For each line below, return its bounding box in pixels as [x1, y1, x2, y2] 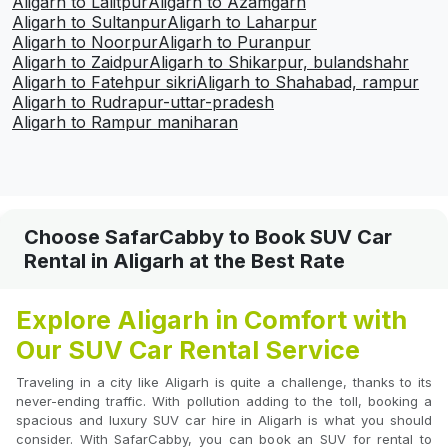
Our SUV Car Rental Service [16, 335, 360, 366]
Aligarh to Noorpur [12, 32, 158, 53]
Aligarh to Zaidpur [12, 52, 149, 73]
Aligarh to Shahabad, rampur [196, 72, 419, 93]
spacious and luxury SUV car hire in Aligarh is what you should [16, 412, 432, 429]
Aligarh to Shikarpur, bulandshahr [149, 52, 409, 73]
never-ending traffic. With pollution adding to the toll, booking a [16, 393, 432, 410]
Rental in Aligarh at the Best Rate [24, 249, 345, 274]
